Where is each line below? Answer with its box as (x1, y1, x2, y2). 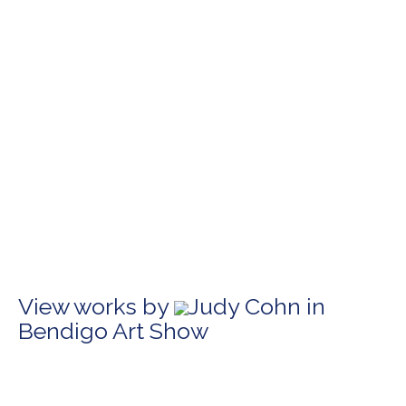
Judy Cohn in (188, 293, 325, 320)
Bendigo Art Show (18, 317, 208, 344)
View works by (18, 293, 174, 320)
